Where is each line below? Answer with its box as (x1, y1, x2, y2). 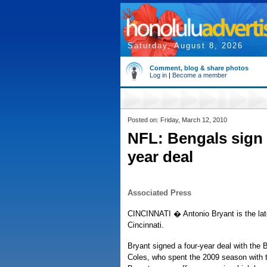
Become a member (172, 72, 227, 79)
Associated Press (128, 188, 191, 197)
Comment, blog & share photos (150, 64, 249, 72)
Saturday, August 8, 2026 (128, 41, 243, 50)
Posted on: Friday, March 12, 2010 (128, 116, 227, 123)
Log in (150, 72, 167, 79)
